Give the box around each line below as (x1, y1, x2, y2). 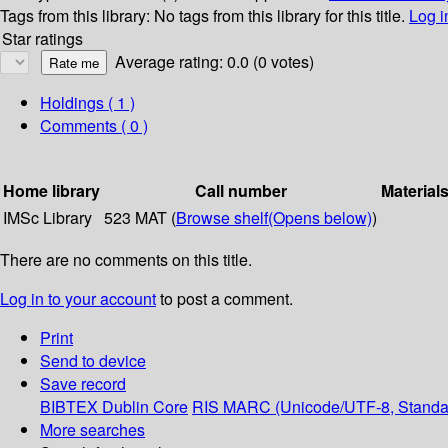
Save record (40, 372, 126, 396)
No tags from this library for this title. (154, 4, 405, 28)
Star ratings (2, 27, 83, 51)
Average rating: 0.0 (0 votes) (115, 50, 314, 74)
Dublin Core (102, 395, 188, 419)
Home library (3, 179, 100, 203)
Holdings (40, 91, 104, 115)
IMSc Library (3, 206, 92, 230)
